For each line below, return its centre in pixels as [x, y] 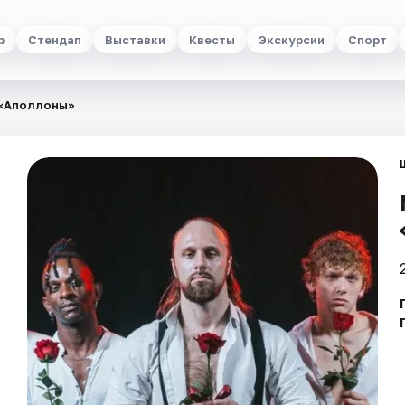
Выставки [135, 39]
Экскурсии [292, 39]
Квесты [212, 39]
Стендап [55, 39]
